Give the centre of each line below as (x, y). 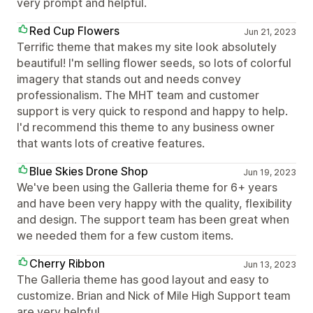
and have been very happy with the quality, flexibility (154, 203)
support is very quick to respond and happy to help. (152, 111)
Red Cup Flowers (74, 31)
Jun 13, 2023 (269, 264)
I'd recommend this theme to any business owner (146, 127)
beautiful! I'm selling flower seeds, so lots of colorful (154, 63)
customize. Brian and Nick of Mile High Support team (154, 296)
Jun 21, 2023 (270, 32)
